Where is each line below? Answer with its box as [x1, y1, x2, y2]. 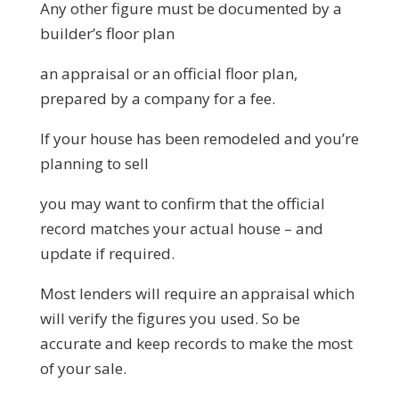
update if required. [39, 242, 175, 264]
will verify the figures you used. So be [39, 307, 300, 329]
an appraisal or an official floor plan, [39, 62, 297, 84]
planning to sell [39, 152, 149, 174]
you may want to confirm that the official [39, 192, 325, 214]
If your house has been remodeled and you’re [39, 127, 359, 149]
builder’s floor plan [39, 22, 175, 44]
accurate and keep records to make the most [39, 332, 353, 354]
